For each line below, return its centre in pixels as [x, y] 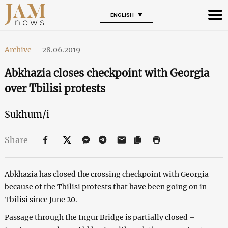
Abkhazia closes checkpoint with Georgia [107, 73]
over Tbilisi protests [55, 88]
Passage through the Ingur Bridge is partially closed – [99, 217]
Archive [18, 50]
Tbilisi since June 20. [41, 199]
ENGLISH [122, 15]
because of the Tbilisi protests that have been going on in [105, 187]
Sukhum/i [27, 114]
